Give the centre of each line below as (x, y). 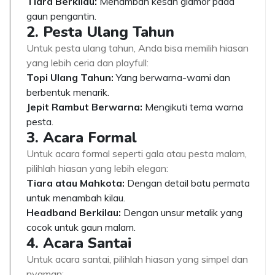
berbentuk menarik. (68, 92)
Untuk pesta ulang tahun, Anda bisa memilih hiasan (137, 48)
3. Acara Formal (82, 137)
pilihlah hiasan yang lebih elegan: (97, 168)
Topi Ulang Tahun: (70, 77)
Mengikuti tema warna (193, 107)
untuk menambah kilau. (76, 198)
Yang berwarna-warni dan (172, 77)
